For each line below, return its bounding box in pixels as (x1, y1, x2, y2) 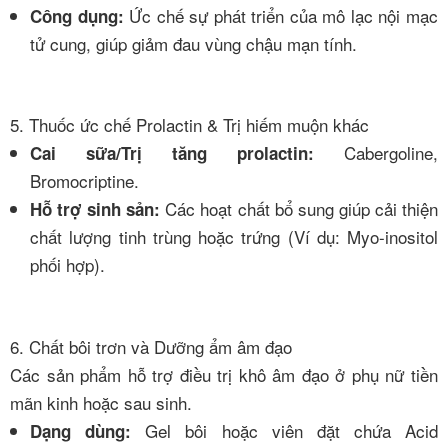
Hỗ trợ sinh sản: (30, 197, 161, 221)
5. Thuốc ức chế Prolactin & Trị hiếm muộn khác (10, 112, 369, 137)
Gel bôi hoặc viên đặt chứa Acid (131, 417, 438, 443)
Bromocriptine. (30, 168, 139, 193)
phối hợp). (30, 252, 105, 277)
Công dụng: (30, 3, 124, 28)
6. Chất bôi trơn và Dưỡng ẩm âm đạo (10, 333, 292, 359)
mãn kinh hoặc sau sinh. (10, 389, 192, 415)
